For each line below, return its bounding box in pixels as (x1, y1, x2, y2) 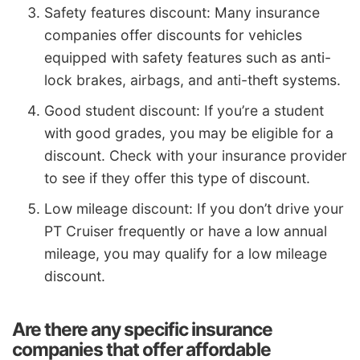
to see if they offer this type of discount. (44, 170, 310, 187)
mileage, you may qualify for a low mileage (44, 245, 327, 263)
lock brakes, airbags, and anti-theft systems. (44, 72, 341, 89)
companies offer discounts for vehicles (44, 27, 302, 44)
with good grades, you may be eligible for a (44, 125, 333, 142)
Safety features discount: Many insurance (44, 4, 320, 22)
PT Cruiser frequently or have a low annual (44, 223, 327, 240)
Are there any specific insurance (12, 318, 272, 342)
